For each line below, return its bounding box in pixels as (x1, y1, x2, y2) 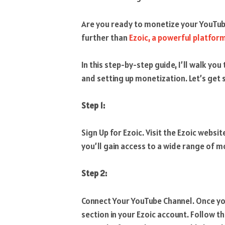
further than (81, 32, 129, 43)
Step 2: (81, 168, 107, 179)
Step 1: (81, 100, 105, 111)
